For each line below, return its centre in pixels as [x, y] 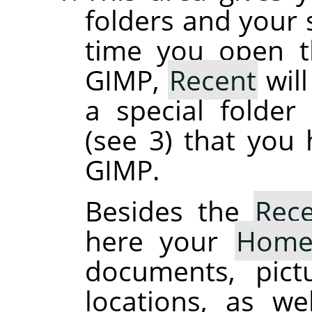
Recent [213, 80]
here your [160, 241]
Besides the [169, 211]
